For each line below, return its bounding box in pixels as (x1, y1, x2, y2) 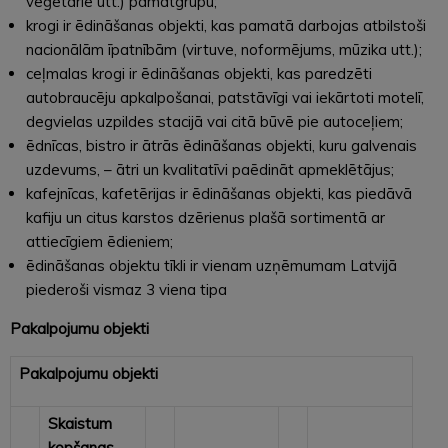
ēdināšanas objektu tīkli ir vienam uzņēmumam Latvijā (26, 255, 397, 275)
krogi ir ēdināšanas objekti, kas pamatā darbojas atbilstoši (26, 15, 426, 35)
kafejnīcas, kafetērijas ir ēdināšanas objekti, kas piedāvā (26, 183, 412, 203)
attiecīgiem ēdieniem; (26, 231, 173, 251)
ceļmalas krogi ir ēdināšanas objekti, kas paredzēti (26, 63, 372, 83)
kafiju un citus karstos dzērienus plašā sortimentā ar (26, 207, 385, 227)
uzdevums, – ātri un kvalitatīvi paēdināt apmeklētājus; (26, 159, 394, 179)
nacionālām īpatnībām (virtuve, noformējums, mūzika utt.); (26, 39, 422, 59)
